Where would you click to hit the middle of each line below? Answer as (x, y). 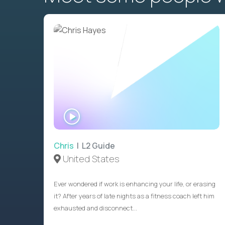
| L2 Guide (94, 146)
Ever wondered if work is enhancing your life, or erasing (135, 184)
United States (90, 159)
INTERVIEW (99, 123)
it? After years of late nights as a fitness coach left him (134, 196)
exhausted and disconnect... (95, 208)
